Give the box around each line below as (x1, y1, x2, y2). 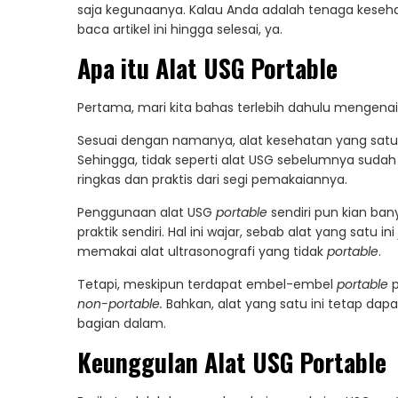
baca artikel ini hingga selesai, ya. (77, 20, 283, 39)
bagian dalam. (77, 314, 166, 333)
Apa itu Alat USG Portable (77, 50, 338, 87)
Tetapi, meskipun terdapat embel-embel (77, 275, 337, 294)
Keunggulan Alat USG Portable (77, 344, 386, 381)
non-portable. (77, 295, 166, 314)
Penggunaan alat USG (77, 203, 216, 222)
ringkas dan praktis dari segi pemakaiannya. (77, 171, 347, 189)
